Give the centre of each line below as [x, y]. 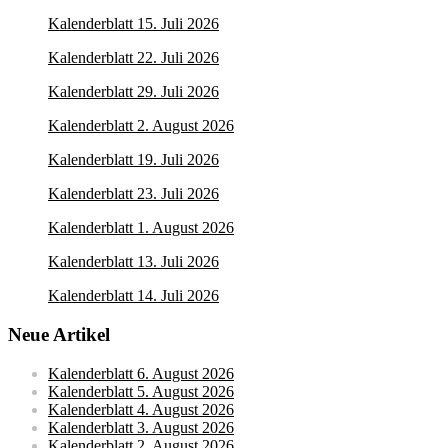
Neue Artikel [59, 335]
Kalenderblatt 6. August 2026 [141, 373]
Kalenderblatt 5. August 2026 [141, 391]
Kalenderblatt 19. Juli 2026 [133, 160]
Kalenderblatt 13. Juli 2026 [133, 262]
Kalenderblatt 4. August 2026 [141, 409]
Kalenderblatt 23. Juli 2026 [133, 194]
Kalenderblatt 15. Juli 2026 [133, 24]
